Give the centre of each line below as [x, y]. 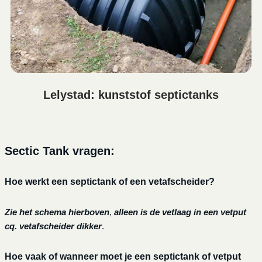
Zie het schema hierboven [57, 212]
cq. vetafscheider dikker [53, 226]
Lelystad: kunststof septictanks [131, 95]
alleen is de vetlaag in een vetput [180, 212]
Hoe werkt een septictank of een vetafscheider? [109, 182]
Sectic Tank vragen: [59, 151]
